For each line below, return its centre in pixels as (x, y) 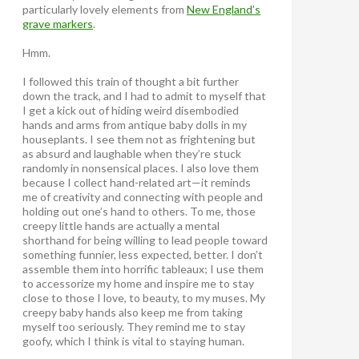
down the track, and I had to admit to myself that (144, 95)
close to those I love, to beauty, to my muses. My (144, 297)
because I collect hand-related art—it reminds (137, 182)
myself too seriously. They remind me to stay (134, 326)
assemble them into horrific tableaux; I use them (143, 268)
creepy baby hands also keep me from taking (133, 312)
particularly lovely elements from (105, 9)
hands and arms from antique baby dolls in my (135, 124)
